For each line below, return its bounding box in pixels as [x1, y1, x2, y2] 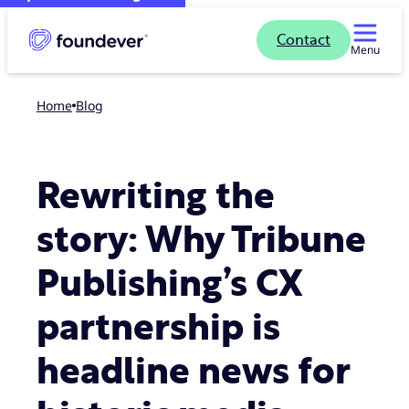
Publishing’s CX [37, 267, 302, 303]
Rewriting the [37, 179, 275, 215]
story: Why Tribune [37, 223, 366, 259]
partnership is [37, 310, 280, 347]
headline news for [37, 354, 350, 391]
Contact [277, 33, 330, 47]
